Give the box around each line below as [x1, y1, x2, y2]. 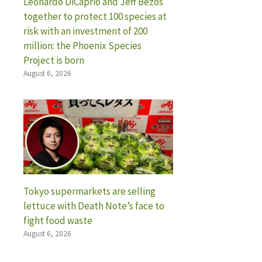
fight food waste [23, 213, 92, 227]
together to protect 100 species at [23, 9, 167, 23]
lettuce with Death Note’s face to [23, 199, 164, 212]
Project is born [23, 53, 84, 67]
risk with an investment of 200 [23, 24, 147, 37]
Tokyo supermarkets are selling [23, 184, 156, 198]
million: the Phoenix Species [23, 39, 142, 52]
